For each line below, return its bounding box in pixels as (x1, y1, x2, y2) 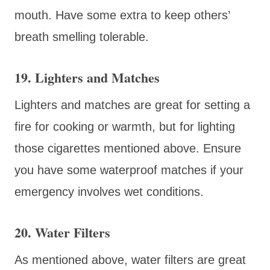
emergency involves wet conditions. (14, 184, 207, 198)
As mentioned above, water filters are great (14, 253, 246, 266)
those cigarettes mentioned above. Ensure (14, 141, 241, 155)
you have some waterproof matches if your (14, 163, 243, 177)
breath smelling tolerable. (14, 30, 149, 43)
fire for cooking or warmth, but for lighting (14, 119, 235, 133)
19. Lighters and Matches (14, 67, 164, 87)
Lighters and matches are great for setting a (14, 98, 250, 111)
